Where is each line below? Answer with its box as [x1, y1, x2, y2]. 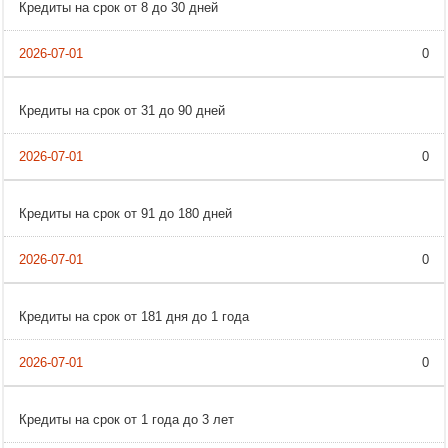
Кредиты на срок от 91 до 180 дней [19, 206, 232, 222]
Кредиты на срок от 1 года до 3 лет [19, 412, 234, 428]
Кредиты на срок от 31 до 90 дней [19, 103, 225, 119]
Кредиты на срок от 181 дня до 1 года [19, 309, 249, 325]
